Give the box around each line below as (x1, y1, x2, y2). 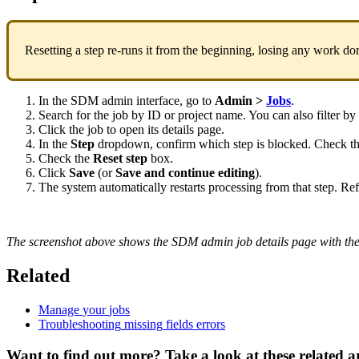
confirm (156, 137, 196, 151)
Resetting (25, 43, 72, 57)
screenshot (29, 235, 82, 248)
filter (317, 108, 340, 122)
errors (196, 317, 225, 331)
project (178, 108, 212, 122)
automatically (99, 180, 167, 194)
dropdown (98, 137, 150, 151)
